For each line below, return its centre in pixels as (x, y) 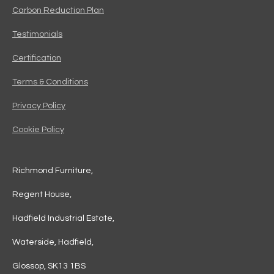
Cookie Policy (38, 130)
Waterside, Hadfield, (53, 243)
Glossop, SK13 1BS (49, 266)
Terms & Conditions (50, 82)
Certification (37, 58)
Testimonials (37, 35)
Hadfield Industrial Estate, (63, 219)
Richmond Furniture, (54, 171)
